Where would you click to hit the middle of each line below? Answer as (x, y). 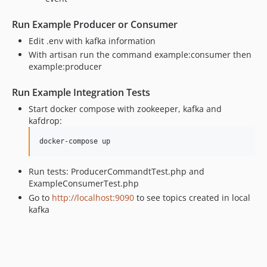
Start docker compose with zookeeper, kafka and (125, 109)
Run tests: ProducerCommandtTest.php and (117, 172)
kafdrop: (45, 121)
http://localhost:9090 (93, 197)
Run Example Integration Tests (81, 93)
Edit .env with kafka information (92, 41)
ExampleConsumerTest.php (84, 184)
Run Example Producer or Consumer (95, 24)
